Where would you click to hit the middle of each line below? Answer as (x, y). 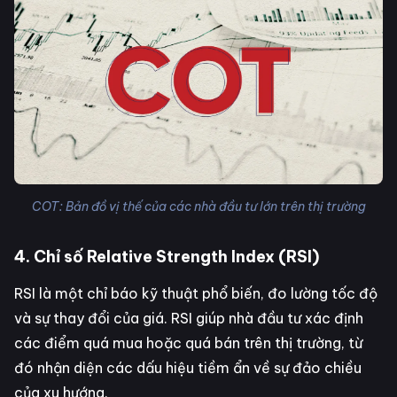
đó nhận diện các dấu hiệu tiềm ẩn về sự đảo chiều (188, 367)
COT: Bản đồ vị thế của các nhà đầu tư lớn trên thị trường (198, 206)
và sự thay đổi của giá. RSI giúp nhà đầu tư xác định (189, 318)
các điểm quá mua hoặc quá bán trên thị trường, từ (188, 343)
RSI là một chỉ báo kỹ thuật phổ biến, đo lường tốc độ (196, 293)
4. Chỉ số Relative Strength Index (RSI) (167, 256)
